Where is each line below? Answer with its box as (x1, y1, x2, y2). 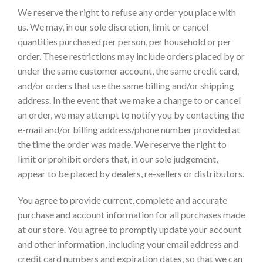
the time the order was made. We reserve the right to (18, 138, 227, 150)
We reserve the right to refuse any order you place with (18, 6, 236, 18)
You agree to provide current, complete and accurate (18, 194, 227, 206)
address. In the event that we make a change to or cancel (18, 94, 241, 106)
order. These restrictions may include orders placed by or (18, 50, 245, 62)
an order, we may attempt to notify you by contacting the (18, 109, 244, 120)
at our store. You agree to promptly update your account (18, 224, 241, 235)
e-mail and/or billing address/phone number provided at (18, 123, 240, 135)
